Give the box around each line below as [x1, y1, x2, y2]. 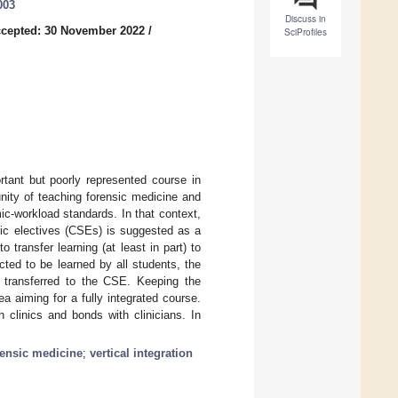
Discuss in [285, 12, 326, 26]
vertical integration [90, 346, 193, 360]
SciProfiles [284, 26, 327, 39]
